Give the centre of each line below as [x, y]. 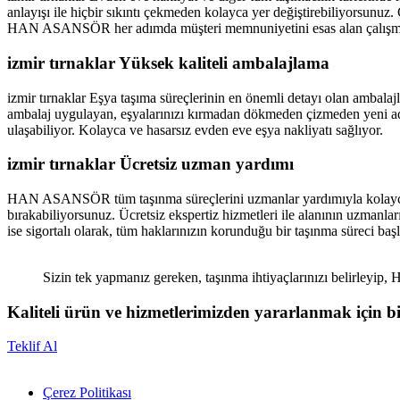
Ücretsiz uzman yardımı [207, 164]
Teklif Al [32, 346]
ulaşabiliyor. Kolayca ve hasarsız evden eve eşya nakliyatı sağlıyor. [195, 129]
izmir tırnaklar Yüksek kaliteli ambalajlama [168, 62]
